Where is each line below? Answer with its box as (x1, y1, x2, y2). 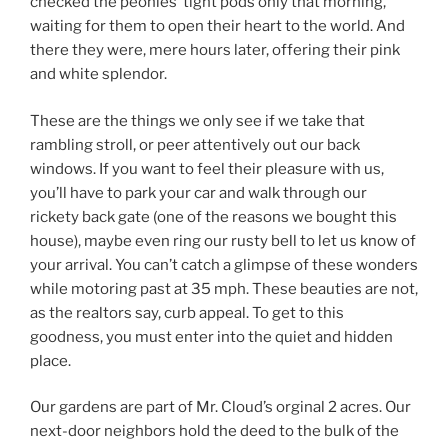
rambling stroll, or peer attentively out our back (30, 135, 360, 154)
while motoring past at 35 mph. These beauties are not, (30, 279, 418, 298)
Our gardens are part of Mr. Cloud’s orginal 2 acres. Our (30, 398, 411, 417)
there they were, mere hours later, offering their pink (30, 41, 400, 60)
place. (30, 351, 71, 370)
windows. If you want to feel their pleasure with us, (30, 159, 384, 178)
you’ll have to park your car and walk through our (30, 183, 367, 202)
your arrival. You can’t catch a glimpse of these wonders (30, 255, 418, 274)
